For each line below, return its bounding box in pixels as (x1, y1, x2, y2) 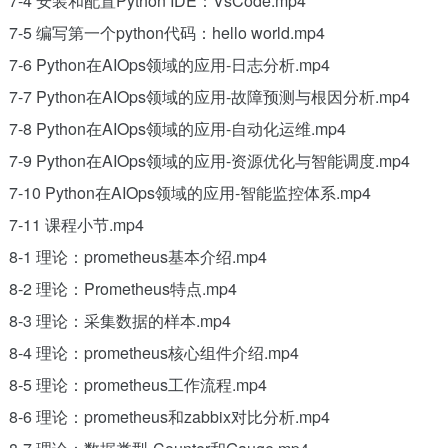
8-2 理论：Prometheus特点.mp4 (8, 276, 237, 300)
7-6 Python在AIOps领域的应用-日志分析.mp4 (8, 52, 330, 76)
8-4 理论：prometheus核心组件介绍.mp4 (8, 340, 299, 364)
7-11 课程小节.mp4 (8, 212, 144, 236)
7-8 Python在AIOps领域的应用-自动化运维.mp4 (8, 116, 346, 140)
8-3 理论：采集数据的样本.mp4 (8, 308, 231, 332)
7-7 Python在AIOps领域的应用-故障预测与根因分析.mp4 (8, 84, 410, 108)
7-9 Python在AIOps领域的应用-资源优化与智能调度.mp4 (8, 148, 410, 172)
